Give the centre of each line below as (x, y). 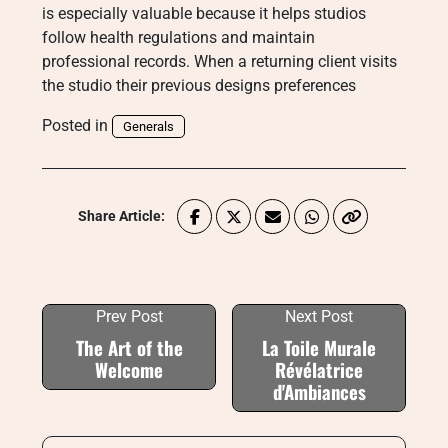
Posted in (77, 125)
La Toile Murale (319, 347)
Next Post (319, 316)
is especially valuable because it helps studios (204, 13)
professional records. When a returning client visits (219, 61)
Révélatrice (319, 369)
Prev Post (129, 316)
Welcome (129, 369)
